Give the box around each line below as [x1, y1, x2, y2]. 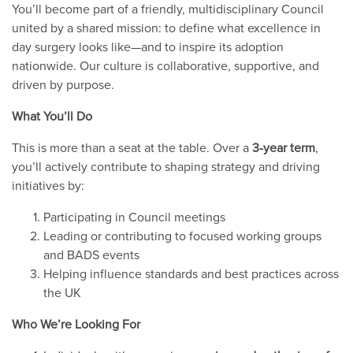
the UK [43, 283, 81, 301]
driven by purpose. [12, 75, 114, 93]
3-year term [252, 138, 315, 156]
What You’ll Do [12, 106, 92, 124]
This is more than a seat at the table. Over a [12, 138, 252, 156]
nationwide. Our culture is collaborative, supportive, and [12, 56, 319, 74]
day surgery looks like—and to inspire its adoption [12, 37, 284, 55]
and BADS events [43, 245, 139, 263]
